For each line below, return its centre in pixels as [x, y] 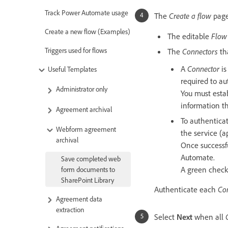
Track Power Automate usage [87, 13]
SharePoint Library [88, 180]
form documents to [88, 169]
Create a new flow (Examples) [88, 32]
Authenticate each [186, 189]
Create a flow [190, 16]
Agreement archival [84, 109]
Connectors [200, 51]
